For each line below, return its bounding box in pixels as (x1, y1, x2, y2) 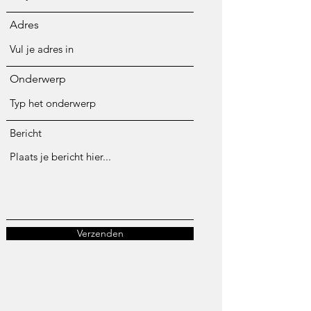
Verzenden (76, 227, 124, 239)
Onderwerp (10, 72, 66, 85)
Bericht (10, 126, 42, 140)
